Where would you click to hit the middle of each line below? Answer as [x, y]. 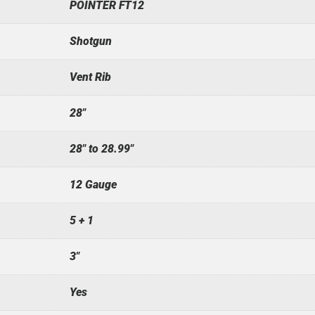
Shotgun [90, 41]
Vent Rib [90, 77]
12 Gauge [93, 184]
